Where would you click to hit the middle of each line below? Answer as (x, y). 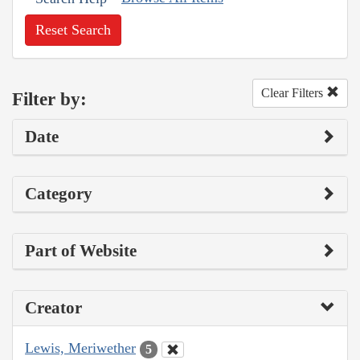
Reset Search (73, 30)
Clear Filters (294, 93)
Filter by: (49, 99)
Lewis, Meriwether (80, 348)
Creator (53, 308)
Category (59, 194)
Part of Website (81, 251)
